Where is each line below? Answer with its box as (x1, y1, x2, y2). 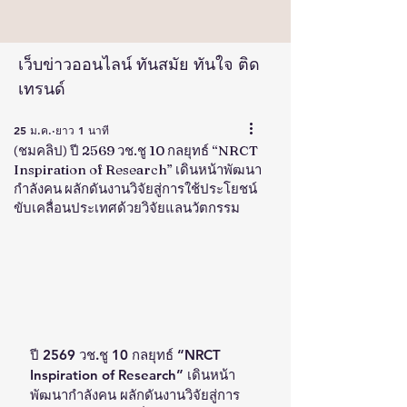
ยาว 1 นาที (55, 123, 109, 137)
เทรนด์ (18, 78, 65, 99)
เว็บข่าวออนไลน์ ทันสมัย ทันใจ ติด (18, 54, 260, 74)
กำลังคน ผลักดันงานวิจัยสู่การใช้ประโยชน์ (14, 180, 257, 197)
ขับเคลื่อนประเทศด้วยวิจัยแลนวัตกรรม (14, 199, 240, 216)
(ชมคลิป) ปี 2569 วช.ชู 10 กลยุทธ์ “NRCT (14, 142, 258, 159)
